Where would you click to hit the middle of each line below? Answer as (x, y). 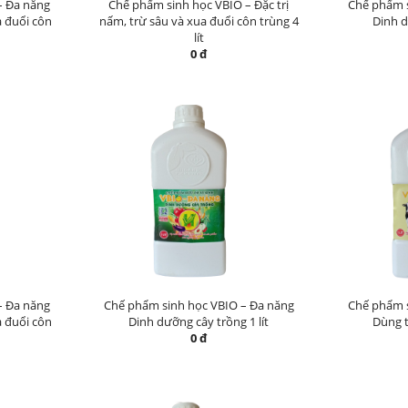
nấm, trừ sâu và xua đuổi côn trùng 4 (199, 21)
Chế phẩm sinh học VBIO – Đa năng (199, 305)
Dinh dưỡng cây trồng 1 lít (199, 321)
